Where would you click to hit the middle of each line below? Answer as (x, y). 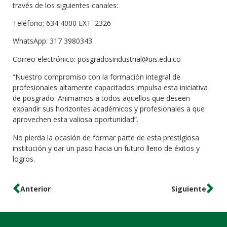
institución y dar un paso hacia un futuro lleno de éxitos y (106, 148)
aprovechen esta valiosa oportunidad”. (75, 120)
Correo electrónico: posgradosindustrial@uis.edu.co (97, 59)
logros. (24, 159)
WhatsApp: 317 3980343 (52, 41)
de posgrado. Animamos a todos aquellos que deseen (101, 98)
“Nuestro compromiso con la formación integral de (97, 77)
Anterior (35, 189)
